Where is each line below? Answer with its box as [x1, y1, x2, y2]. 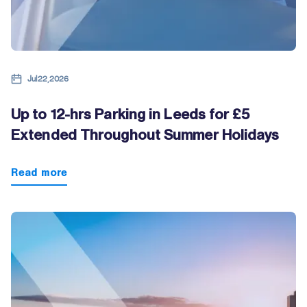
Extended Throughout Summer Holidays [11, 125, 280, 143]
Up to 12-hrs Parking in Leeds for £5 [11, 105, 249, 123]
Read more [11, 166, 68, 179]
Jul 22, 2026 [27, 73, 69, 84]
